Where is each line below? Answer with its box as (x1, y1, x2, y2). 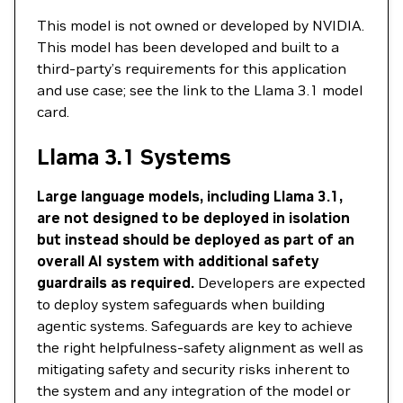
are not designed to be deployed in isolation (37, 209, 350, 227)
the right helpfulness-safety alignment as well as (37, 338, 363, 356)
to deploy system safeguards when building (37, 295, 325, 313)
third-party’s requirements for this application (37, 59, 346, 77)
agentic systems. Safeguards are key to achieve (37, 317, 353, 335)
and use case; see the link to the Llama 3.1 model (37, 81, 363, 99)
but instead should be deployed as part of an (37, 230, 354, 248)
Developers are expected (194, 273, 365, 291)
